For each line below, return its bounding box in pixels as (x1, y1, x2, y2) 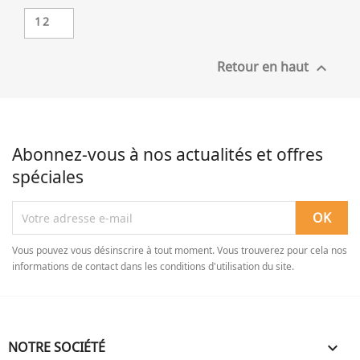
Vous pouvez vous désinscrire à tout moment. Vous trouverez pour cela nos (12, 243, 347, 257)
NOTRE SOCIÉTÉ (8, 338, 105, 356)
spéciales (12, 166, 84, 188)
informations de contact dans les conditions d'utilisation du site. (12, 260, 294, 273)
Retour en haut (217, 58, 312, 76)
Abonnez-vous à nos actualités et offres (12, 143, 323, 166)
